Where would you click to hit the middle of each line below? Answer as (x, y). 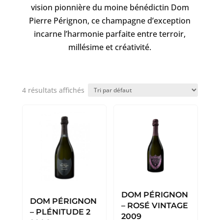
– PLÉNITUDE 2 (60, 212)
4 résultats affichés (53, 90)
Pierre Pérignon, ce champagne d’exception (110, 20)
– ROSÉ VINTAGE (155, 205)
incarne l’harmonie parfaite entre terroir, (110, 34)
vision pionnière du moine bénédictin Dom (110, 7)
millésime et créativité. (110, 47)
